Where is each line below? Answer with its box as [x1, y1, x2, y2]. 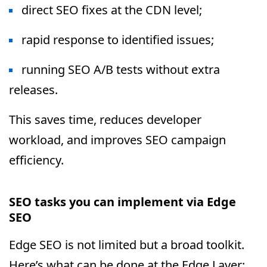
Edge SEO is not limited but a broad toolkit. [9, 237, 244, 253]
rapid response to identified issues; [21, 32, 214, 48]
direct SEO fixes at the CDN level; [21, 2, 202, 18]
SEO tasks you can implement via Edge [9, 194, 236, 210]
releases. [9, 82, 58, 98]
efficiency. [9, 152, 64, 168]
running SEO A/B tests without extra [21, 61, 220, 77]
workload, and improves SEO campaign [9, 132, 226, 148]
